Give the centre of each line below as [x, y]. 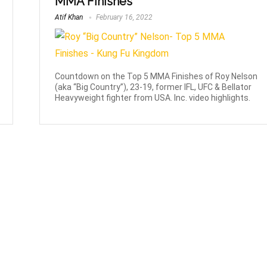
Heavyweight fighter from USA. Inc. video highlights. [153, 97]
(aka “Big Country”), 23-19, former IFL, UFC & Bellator [153, 87]
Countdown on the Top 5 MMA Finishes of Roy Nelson [156, 76]
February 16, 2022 [124, 18]
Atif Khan [69, 18]
